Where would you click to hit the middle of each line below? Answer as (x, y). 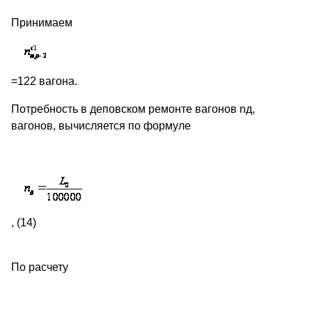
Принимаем (42, 23)
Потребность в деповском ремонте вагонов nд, (133, 109)
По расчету (40, 267)
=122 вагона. (44, 81)
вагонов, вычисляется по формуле (101, 126)
